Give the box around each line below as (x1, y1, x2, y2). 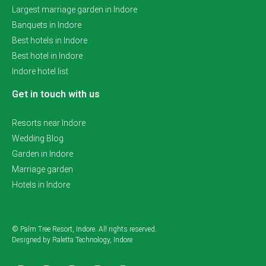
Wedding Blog (12, 133, 64, 143)
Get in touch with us (12, 88, 100, 100)
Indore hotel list (12, 66, 68, 76)
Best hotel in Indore (12, 50, 83, 61)
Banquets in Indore (12, 20, 81, 30)
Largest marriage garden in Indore (12, 4, 137, 14)
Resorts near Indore (12, 118, 85, 128)
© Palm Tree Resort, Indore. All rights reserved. (12, 224, 157, 233)
